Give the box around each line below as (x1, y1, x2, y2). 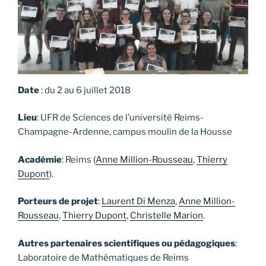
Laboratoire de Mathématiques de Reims (18, 252, 189, 263)
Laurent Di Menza (102, 196, 175, 207)
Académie (18, 154, 62, 165)
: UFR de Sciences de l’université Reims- (37, 112, 204, 123)
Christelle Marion (130, 210, 203, 221)
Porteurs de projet (18, 196, 98, 207)
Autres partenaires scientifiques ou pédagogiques (18, 237, 235, 249)
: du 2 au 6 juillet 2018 (39, 84, 131, 96)
